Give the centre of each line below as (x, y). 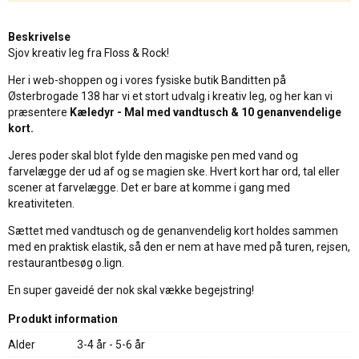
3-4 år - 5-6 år (111, 345)
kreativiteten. (41, 204)
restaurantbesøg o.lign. (66, 263)
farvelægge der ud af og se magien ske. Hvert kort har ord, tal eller (174, 171)
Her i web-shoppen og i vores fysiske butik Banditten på (147, 80)
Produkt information (63, 319)
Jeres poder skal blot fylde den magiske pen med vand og (153, 155)
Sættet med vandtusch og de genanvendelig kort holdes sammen (173, 231)
